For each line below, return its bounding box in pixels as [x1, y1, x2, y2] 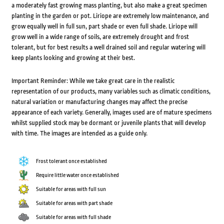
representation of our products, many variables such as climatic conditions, [11, 87, 210, 95]
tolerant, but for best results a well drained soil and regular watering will [11, 43, 205, 51]
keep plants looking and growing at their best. [11, 54, 135, 62]
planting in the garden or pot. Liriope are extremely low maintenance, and [11, 12, 209, 20]
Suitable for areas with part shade [35, 200, 112, 207]
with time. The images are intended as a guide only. [11, 129, 147, 137]
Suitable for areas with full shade [35, 214, 111, 221]
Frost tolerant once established [35, 158, 107, 165]
